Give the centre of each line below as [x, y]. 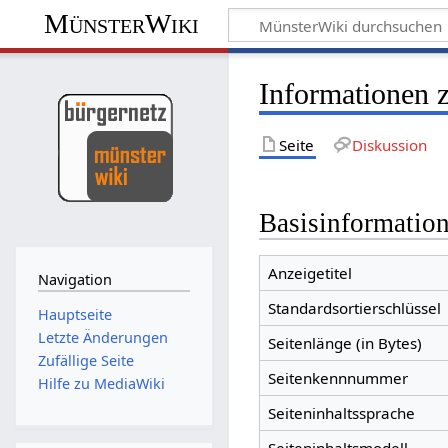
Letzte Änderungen [102, 337]
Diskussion [389, 144]
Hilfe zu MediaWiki [101, 384]
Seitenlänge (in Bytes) [344, 343]
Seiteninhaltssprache [341, 413]
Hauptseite [74, 314]
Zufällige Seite [85, 361]
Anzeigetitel [309, 273]
